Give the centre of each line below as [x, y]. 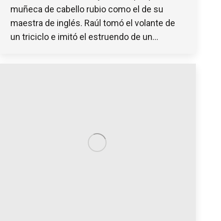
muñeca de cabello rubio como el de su [87, 9]
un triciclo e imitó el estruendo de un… [84, 37]
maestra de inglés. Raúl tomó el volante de [93, 23]
